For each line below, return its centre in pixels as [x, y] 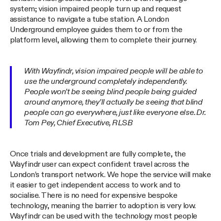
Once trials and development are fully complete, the [98, 154]
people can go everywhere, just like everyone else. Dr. [115, 112]
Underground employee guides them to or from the [96, 30]
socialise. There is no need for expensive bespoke [94, 195]
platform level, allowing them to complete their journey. [103, 40]
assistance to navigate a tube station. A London [90, 19]
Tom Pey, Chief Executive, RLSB [79, 123]
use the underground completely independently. [106, 81]
